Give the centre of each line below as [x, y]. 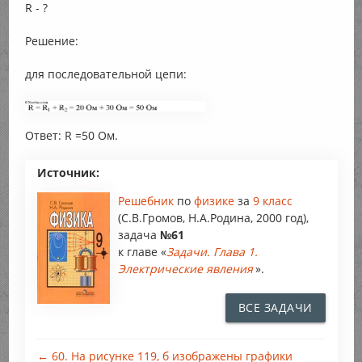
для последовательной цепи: [105, 74]
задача [139, 235]
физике [215, 201]
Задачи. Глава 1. [212, 252]
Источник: [68, 173]
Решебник [147, 201]
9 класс [272, 201]
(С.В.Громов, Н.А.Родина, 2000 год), [213, 218]
